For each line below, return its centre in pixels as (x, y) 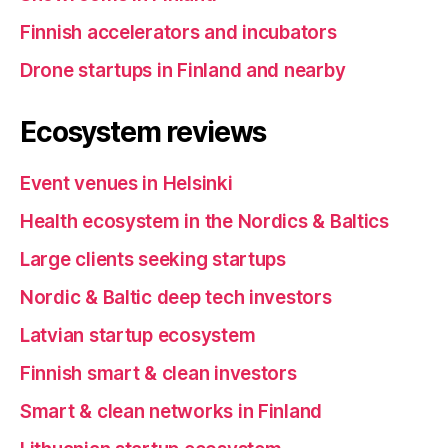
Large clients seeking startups (153, 259)
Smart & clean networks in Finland (171, 411)
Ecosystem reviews (143, 132)
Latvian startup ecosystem (138, 335)
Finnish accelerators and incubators (178, 32)
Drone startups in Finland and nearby (183, 70)
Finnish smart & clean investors (158, 373)
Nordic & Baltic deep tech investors (176, 297)
